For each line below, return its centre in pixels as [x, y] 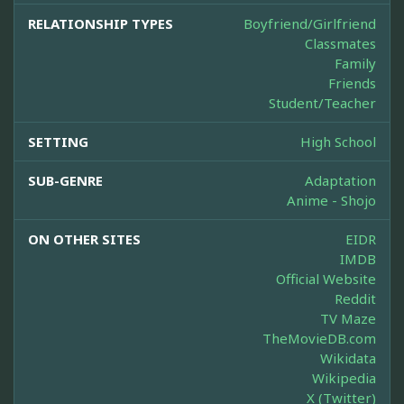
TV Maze [348, 319]
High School [338, 142]
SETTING [58, 142]
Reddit [355, 299]
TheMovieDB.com [319, 339]
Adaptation [340, 181]
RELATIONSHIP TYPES [101, 24]
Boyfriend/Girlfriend [310, 24]
